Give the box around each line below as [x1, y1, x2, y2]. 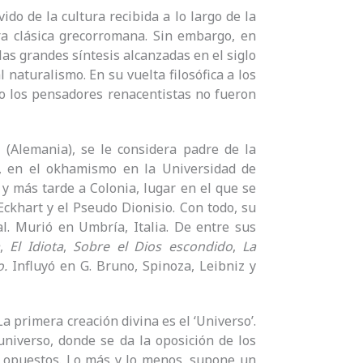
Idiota [27, 237, 63, 256]
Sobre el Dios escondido [73, 237, 233, 256]
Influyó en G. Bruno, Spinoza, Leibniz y [12, 257, 257, 275]
